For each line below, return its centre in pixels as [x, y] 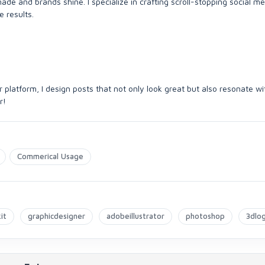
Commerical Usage [50, 156]
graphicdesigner [56, 216]
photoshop [205, 216]
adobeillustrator [135, 216]
